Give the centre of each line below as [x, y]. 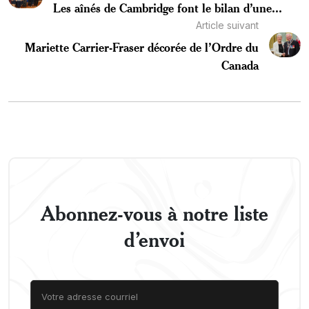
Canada [240, 64]
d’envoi [154, 239]
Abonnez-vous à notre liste [154, 213]
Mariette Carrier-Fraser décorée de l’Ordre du [142, 47]
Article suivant [228, 25]
